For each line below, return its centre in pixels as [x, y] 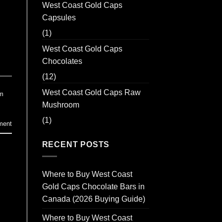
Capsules [59, 17]
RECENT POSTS [76, 144]
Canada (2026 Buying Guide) [93, 199]
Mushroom [60, 105]
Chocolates [62, 61]
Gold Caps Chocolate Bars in [93, 187]
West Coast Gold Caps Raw [91, 92]
